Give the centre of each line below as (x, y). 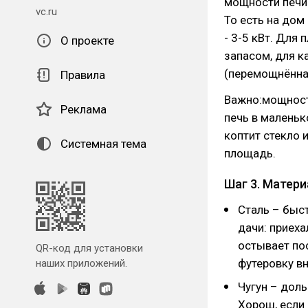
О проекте (87, 41)
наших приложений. (81, 263)
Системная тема (103, 144)
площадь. (250, 153)
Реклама (84, 109)
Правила (83, 75)
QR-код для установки (89, 248)
